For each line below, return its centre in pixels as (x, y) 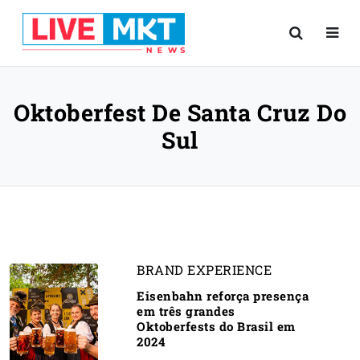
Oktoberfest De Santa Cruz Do (180, 112)
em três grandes (186, 311)
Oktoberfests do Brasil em (216, 326)
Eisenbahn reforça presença (223, 296)
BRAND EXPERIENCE (204, 270)
